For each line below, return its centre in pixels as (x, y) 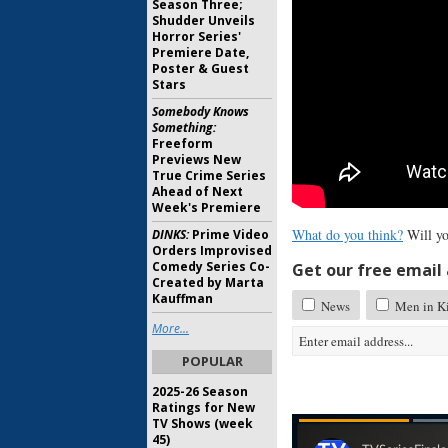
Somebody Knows (200, 111)
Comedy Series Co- (211, 266)
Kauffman (182, 298)
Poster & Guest (200, 68)
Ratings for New (203, 407)
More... (170, 328)
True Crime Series (209, 175)
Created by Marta (208, 282)
